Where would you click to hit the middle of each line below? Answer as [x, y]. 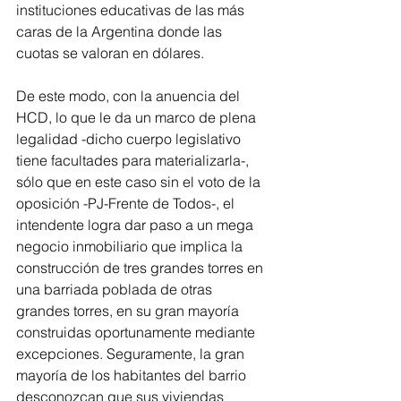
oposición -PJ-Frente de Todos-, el [127, 204]
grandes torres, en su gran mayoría [129, 311]
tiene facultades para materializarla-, [134, 161]
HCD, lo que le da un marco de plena [138, 118]
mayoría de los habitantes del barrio [133, 375]
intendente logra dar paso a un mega [137, 225]
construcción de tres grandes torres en [141, 268]
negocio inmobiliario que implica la [131, 247]
